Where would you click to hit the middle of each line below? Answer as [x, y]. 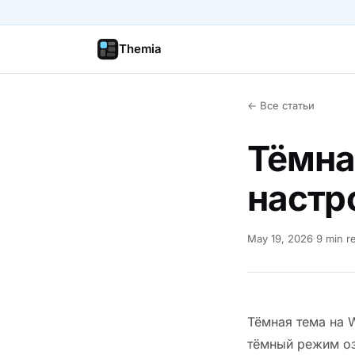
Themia [141, 49]
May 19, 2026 [280, 239]
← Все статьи [281, 105]
